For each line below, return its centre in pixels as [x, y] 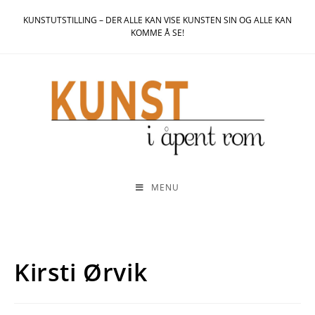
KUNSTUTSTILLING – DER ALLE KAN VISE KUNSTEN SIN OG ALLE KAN [157, 20]
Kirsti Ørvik [81, 272]
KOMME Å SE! [157, 33]
